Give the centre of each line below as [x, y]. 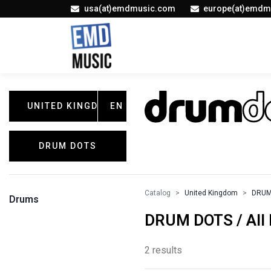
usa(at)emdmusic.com [129, 8]
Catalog [158, 193]
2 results [163, 250]
